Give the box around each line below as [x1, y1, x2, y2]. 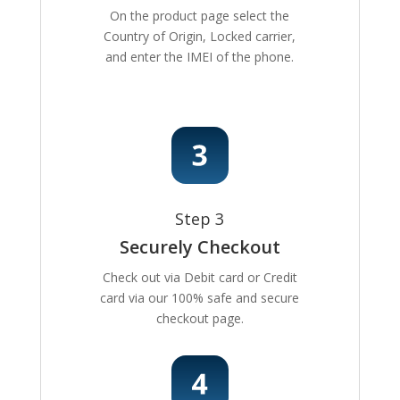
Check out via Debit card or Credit [102, 269, 297, 287]
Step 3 [175, 208, 225, 230]
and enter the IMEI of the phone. [105, 48, 295, 66]
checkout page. [155, 310, 244, 328]
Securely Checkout [119, 235, 280, 260]
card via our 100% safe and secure [100, 289, 300, 307]
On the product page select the [110, 7, 290, 25]
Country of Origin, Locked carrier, [104, 28, 296, 46]
